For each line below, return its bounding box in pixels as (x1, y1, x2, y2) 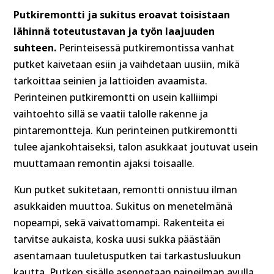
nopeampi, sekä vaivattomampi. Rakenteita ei (13, 215, 225, 229)
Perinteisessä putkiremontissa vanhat (56, 40, 235, 54)
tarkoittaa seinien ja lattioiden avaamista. (13, 73, 208, 87)
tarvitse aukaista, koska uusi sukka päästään (13, 232, 221, 246)
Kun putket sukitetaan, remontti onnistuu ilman (13, 182, 238, 196)
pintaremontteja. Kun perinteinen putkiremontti (13, 123, 238, 137)
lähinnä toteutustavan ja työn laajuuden (13, 24, 215, 38)
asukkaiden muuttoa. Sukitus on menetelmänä (13, 199, 233, 213)
